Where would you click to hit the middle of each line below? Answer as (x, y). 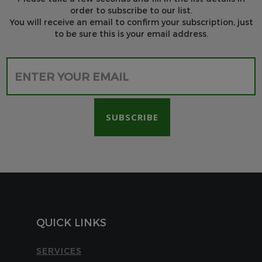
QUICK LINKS (71, 222)
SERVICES (59, 251)
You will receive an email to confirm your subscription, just (131, 22)
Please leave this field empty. (191, 62)
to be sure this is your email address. (131, 34)
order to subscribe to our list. (131, 11)
